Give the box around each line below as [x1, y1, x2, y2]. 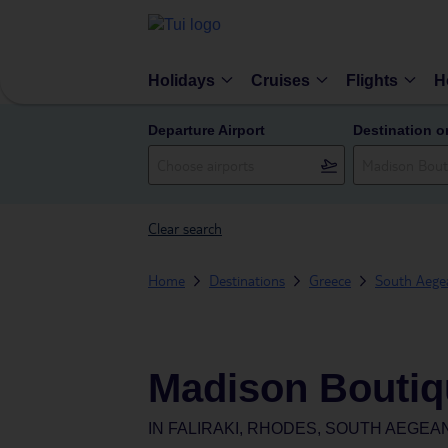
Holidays [148, 71, 215, 89]
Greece [309, 271, 351, 289]
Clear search [148, 219, 222, 237]
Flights [346, 71, 398, 89]
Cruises [251, 71, 310, 89]
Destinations [209, 271, 285, 289]
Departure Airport [148, 122, 265, 138]
